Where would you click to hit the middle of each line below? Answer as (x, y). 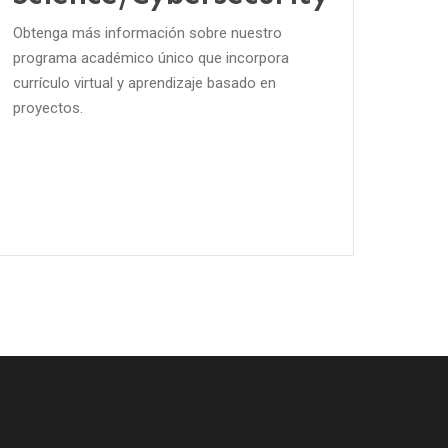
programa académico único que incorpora (151, 57)
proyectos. (48, 107)
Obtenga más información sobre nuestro (148, 32)
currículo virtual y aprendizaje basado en (145, 82)
